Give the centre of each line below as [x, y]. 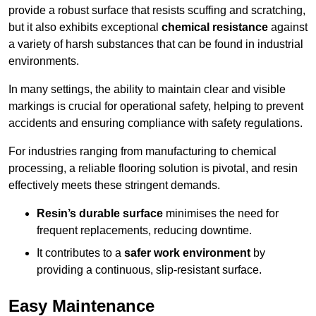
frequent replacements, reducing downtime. [144, 231]
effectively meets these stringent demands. [114, 186]
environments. [44, 61]
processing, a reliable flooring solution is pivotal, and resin [153, 169]
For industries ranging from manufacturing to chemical [142, 152]
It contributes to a [80, 253]
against [288, 28]
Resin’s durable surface [100, 214]
